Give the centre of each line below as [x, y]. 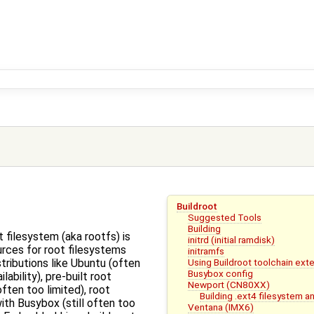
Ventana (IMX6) [221, 307]
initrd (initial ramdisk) [232, 239]
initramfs [206, 251]
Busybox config [221, 273]
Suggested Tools [225, 217]
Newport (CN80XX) [229, 284]
